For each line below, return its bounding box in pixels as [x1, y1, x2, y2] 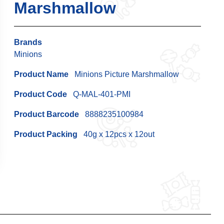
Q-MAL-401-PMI [69, 89, 131, 98]
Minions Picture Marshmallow [68, 69, 179, 78]
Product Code [14, 89, 69, 98]
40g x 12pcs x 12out [79, 129, 155, 138]
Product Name [14, 69, 69, 78]
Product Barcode [14, 109, 81, 118]
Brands [14, 37, 44, 46]
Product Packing [14, 129, 80, 138]
